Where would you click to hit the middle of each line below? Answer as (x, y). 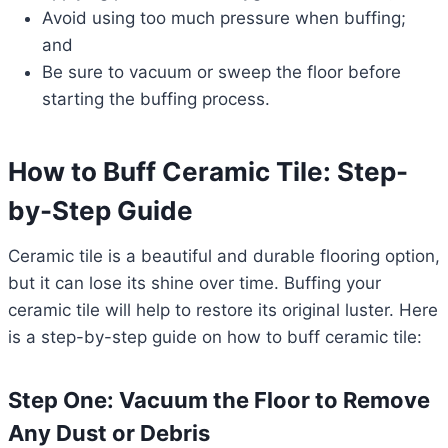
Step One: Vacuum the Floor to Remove (219, 400)
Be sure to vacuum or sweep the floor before (221, 72)
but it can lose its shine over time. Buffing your (194, 283)
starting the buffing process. (156, 99)
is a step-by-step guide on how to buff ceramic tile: (215, 337)
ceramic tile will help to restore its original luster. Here (223, 310)
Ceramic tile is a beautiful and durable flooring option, (224, 256)
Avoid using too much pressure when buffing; (224, 18)
